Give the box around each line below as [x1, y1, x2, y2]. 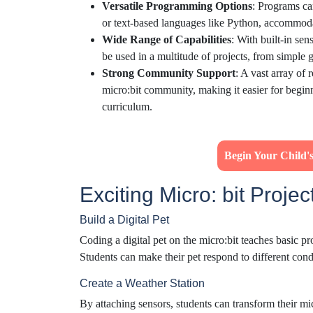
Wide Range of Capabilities [102, 34, 231, 46]
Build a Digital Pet [80, 214, 169, 226]
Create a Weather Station [80, 277, 205, 290]
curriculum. [102, 101, 152, 113]
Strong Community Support [102, 67, 235, 80]
